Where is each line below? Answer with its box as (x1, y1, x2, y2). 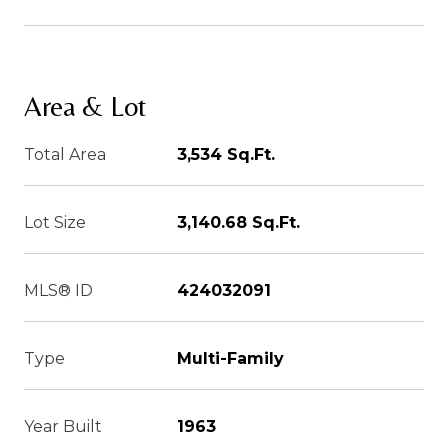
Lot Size (24, 213, 86, 232)
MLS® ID (24, 281, 93, 300)
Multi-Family (177, 349, 284, 368)
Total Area (24, 145, 106, 164)
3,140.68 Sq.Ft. (177, 213, 300, 232)
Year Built (24, 417, 102, 436)
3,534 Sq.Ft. (177, 145, 275, 164)
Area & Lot (24, 90, 146, 122)
